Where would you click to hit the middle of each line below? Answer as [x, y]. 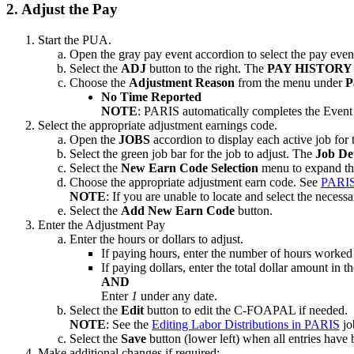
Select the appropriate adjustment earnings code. [158, 125]
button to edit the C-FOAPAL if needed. [247, 310]
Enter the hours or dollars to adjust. [156, 239]
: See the [129, 324]
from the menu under [290, 82]
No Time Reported [151, 96]
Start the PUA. [75, 40]
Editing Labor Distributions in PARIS [246, 324]
